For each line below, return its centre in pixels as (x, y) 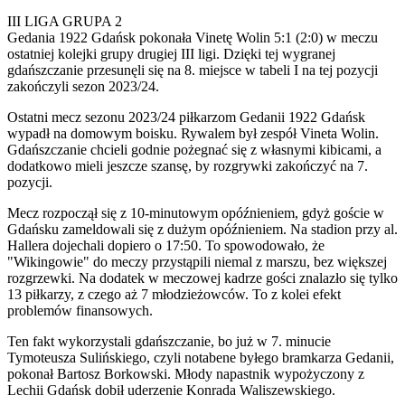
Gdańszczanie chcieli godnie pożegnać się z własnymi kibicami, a (194, 149)
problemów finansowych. (80, 310)
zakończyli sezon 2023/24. (83, 86)
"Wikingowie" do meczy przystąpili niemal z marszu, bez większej (197, 261)
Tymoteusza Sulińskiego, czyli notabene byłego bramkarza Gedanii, (201, 357)
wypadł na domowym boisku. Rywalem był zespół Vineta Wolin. (193, 133)
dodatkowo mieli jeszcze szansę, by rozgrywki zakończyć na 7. (188, 165)
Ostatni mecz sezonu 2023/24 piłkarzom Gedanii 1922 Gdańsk (186, 117)
